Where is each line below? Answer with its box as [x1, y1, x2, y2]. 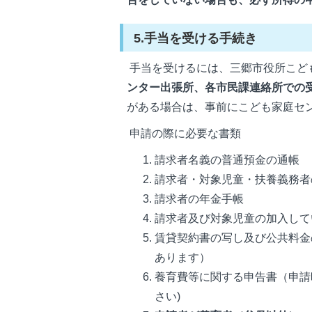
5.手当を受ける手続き [134, 31, 257, 46]
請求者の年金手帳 [155, 193, 244, 205]
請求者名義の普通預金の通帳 [155, 154, 299, 166]
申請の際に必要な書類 [127, 127, 241, 140]
